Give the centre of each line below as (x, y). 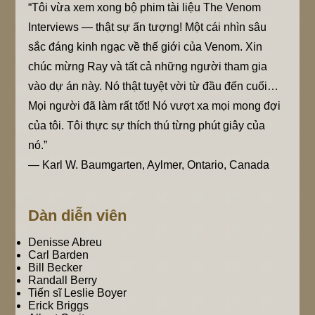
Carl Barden (59, 255)
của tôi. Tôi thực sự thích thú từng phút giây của (147, 125)
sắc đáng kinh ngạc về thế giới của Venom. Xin (146, 46)
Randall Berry (63, 280)
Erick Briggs (59, 305)
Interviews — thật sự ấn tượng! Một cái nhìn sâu (148, 27)
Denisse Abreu (65, 242)
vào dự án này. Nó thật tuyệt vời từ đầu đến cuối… (154, 86)
